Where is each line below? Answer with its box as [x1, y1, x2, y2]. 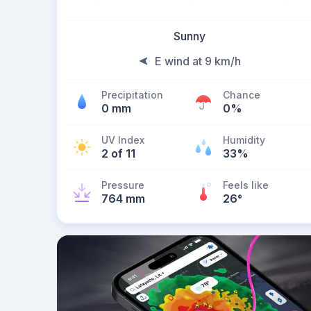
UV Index [101, 134, 144, 146]
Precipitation [101, 89, 163, 101]
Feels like [223, 179, 269, 191]
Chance [223, 89, 260, 101]
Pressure [101, 179, 144, 191]
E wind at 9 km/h [155, 54, 241, 68]
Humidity [223, 134, 265, 146]
